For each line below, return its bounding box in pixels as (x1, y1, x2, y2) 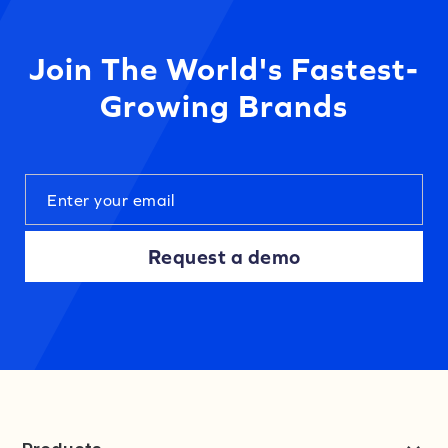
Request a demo (147, 245, 301, 268)
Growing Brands (100, 87, 348, 124)
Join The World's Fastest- (29, 50, 419, 87)
